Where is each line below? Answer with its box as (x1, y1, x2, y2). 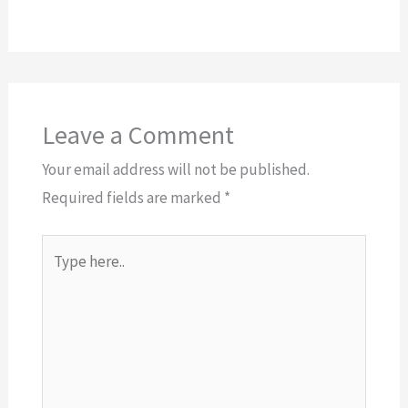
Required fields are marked (41, 187, 224, 208)
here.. (40, 266, 76, 287)
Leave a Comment (41, 117, 234, 151)
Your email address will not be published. (41, 158, 310, 179)
